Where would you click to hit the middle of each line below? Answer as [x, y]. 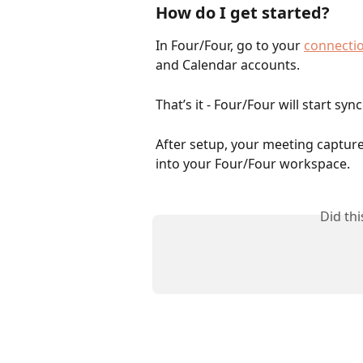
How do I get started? [243, 13]
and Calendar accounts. [228, 65]
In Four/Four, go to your [230, 46]
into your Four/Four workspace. [253, 163]
